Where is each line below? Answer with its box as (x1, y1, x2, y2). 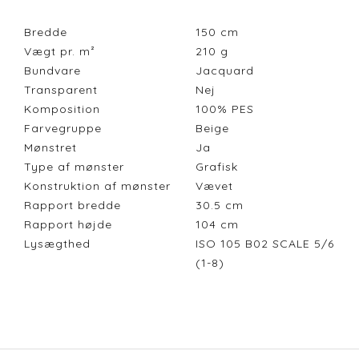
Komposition (24, 102, 100, 117)
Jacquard (196, 63, 262, 79)
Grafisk (196, 159, 246, 175)
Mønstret (24, 140, 77, 155)
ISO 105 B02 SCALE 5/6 (196, 236, 334, 252)
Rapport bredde (24, 198, 121, 213)
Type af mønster (24, 159, 124, 175)
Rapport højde (24, 217, 112, 232)
